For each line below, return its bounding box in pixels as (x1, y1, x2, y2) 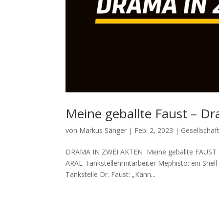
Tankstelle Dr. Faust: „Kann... (66, 169, 156, 179)
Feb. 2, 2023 (134, 125, 174, 135)
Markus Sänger (79, 125, 127, 135)
